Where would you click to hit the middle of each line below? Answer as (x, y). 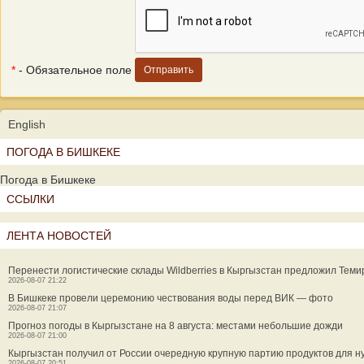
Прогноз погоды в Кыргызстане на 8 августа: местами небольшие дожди (175, 326)
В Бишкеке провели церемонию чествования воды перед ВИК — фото (171, 298)
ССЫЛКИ (30, 199)
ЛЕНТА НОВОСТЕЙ (59, 236)
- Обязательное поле (74, 70)
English (27, 124)
